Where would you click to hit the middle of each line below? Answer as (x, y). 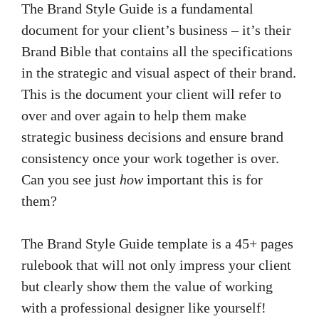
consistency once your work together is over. (150, 158)
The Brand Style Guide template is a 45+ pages (157, 244)
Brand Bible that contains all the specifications (157, 52)
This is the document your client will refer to (151, 94)
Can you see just (70, 180)
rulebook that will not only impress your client (156, 265)
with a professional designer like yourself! (144, 308)
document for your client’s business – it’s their (156, 30)
